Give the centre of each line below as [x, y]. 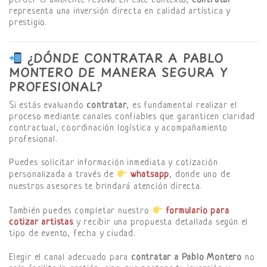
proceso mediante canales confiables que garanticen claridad [132, 117]
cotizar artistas [41, 223]
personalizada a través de [63, 175]
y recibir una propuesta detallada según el [161, 223]
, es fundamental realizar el [182, 105]
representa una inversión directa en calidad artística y [120, 12]
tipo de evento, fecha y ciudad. [72, 234]
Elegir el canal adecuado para [70, 257]
